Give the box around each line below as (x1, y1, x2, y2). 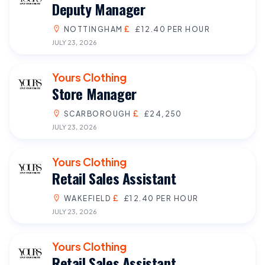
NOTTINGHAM (64, 24, 123, 34)
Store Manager (52, 82, 137, 104)
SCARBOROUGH (64, 108, 131, 118)
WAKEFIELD (64, 193, 111, 203)
